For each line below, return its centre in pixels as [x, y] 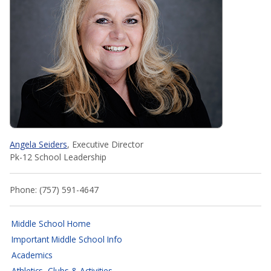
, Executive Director [105, 144]
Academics [32, 255]
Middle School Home [51, 224]
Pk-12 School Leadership [58, 157]
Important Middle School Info [67, 239]
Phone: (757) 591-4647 [54, 189]
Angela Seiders [38, 144]
